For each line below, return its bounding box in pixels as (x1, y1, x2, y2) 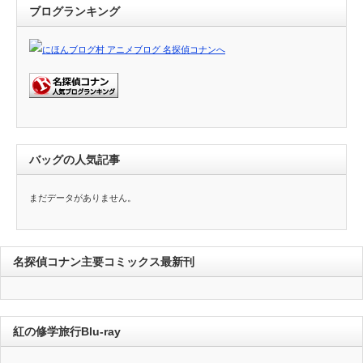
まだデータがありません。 (29, 192, 136, 203)
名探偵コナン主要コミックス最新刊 (13, 255, 194, 269)
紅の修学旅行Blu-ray (13, 324, 121, 338)
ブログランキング (29, 4, 120, 18)
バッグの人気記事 (29, 152, 120, 166)
